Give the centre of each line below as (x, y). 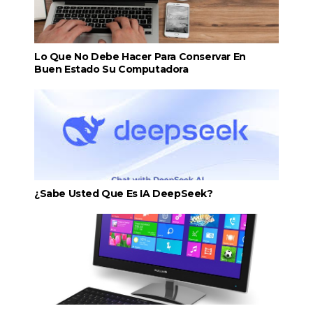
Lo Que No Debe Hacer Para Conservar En (140, 57)
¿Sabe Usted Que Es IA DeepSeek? (123, 194)
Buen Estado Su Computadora (111, 69)
